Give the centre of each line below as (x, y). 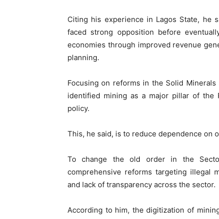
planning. (83, 58)
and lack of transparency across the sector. (142, 185)
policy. (78, 109)
